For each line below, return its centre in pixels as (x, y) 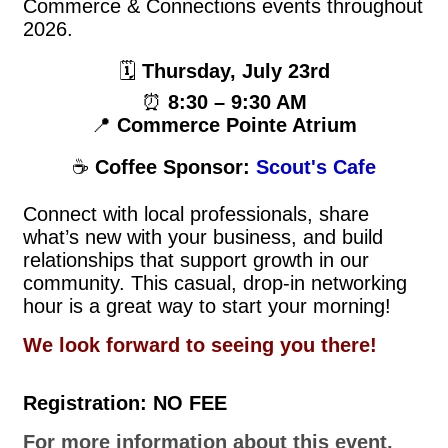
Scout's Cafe (316, 167)
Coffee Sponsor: (172, 167)
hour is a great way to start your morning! (207, 306)
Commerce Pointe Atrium (237, 125)
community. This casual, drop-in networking (215, 283)
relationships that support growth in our (196, 260)
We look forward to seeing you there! (200, 345)
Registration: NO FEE (125, 403)
